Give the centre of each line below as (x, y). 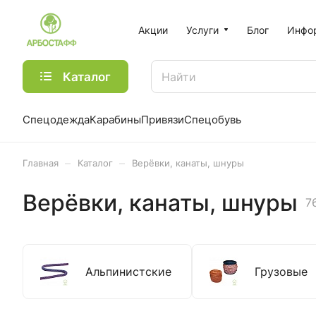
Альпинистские (128, 272)
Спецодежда (56, 120)
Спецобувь (213, 120)
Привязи (163, 120)
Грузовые (281, 272)
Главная (41, 163)
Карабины (115, 120)
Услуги (202, 30)
